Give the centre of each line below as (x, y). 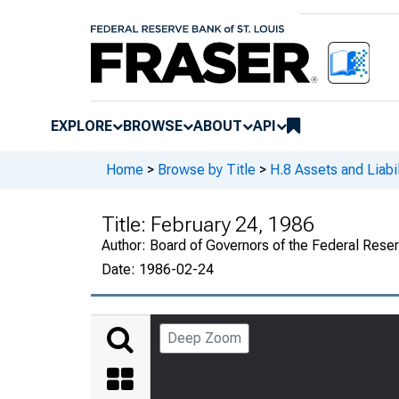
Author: (126, 245)
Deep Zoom (204, 338)
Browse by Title (207, 170)
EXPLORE (81, 126)
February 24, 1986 (232, 224)
